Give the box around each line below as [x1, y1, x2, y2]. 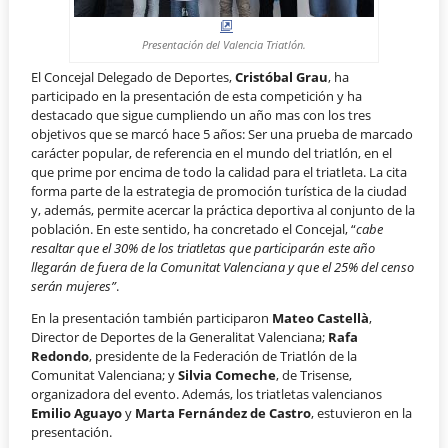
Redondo [31, 347, 90, 365]
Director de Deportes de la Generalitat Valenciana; [31, 328, 329, 346]
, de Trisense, [276, 366, 353, 384]
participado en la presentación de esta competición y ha [31, 87, 363, 106]
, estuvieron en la [311, 404, 413, 422]
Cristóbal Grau [235, 68, 329, 87]
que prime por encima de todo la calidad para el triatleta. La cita [31, 163, 408, 182]
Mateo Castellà [272, 309, 370, 327]
